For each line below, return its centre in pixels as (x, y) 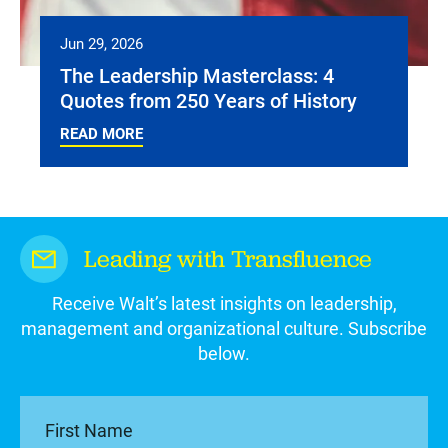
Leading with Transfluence (228, 258)
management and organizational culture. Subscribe (224, 328)
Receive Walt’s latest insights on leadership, (224, 303)
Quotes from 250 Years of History (208, 100)
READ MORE (101, 133)
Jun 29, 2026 (101, 43)
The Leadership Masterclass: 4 (197, 75)
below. (224, 353)
